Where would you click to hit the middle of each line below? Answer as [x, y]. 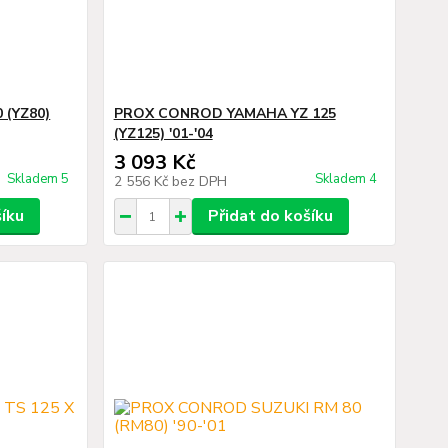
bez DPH [199, 181]
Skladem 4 [347, 179]
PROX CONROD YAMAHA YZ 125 [224, 113]
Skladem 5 [39, 179]
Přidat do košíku [270, 216]
